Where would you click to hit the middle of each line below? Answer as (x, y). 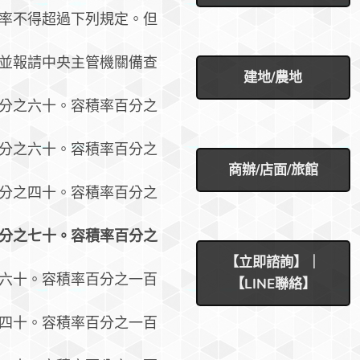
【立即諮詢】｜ (273, 262)
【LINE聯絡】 (273, 284)
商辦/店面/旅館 (273, 170)
